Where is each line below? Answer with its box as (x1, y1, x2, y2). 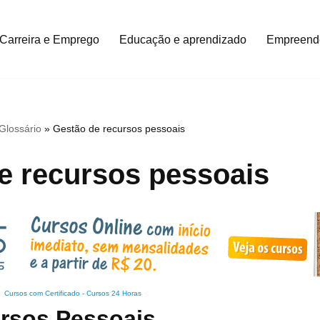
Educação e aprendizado (119, 33, 246, 46)
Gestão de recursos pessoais (53, 123, 186, 134)
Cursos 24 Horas (86, 289, 141, 297)
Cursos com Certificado (4, 289, 80, 297)
